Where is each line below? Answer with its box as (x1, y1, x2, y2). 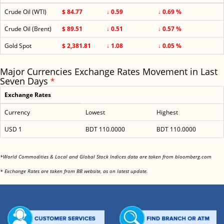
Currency (4, 108, 30, 116)
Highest (156, 108, 178, 116)
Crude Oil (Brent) (4, 24, 51, 33)
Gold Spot (4, 41, 31, 50)
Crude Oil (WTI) (4, 7, 46, 16)
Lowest (85, 108, 105, 116)
